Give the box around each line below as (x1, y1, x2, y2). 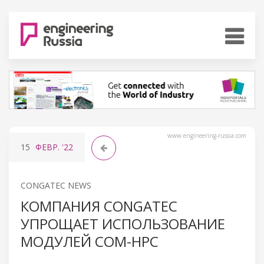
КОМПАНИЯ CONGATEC (21, 196, 177, 216)
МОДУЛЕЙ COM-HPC (21, 231, 159, 251)
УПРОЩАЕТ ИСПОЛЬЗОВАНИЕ (21, 213, 225, 233)
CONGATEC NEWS (21, 179, 91, 191)
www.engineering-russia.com (167, 131, 246, 140)
